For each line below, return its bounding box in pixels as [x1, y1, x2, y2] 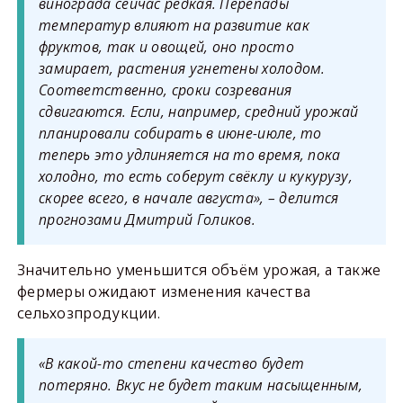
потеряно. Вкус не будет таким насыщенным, [38, 375, 363, 395]
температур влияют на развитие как [38, 15, 309, 35]
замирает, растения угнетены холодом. [38, 58, 326, 78]
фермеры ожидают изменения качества [16, 282, 311, 301]
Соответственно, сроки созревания [38, 80, 292, 100]
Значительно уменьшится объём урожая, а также [16, 260, 381, 280]
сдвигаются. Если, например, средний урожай [38, 102, 359, 121]
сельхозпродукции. [16, 303, 161, 323]
